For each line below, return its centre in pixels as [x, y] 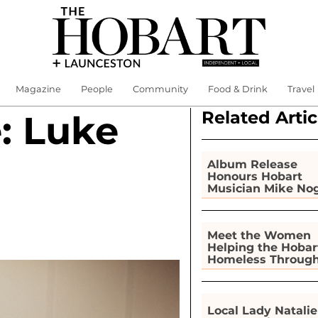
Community [160, 89]
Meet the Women [259, 235]
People [97, 89]
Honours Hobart [254, 176]
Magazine [38, 89]
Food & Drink [237, 89]
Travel [301, 89]
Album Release [252, 164]
